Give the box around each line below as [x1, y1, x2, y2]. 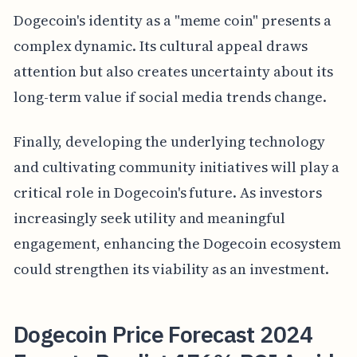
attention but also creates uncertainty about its [13, 61, 333, 82]
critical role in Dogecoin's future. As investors [13, 182, 322, 203]
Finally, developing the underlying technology [13, 131, 325, 152]
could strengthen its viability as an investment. [13, 259, 329, 280]
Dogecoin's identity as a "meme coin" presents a [13, 10, 331, 31]
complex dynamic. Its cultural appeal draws [13, 36, 308, 57]
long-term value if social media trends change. [13, 87, 327, 108]
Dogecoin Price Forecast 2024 [13, 320, 313, 350]
